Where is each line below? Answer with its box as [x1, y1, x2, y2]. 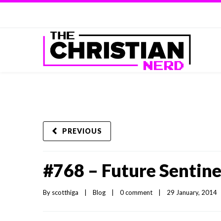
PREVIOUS [62, 127, 102, 135]
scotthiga [52, 188, 78, 196]
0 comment [120, 188, 152, 196]
